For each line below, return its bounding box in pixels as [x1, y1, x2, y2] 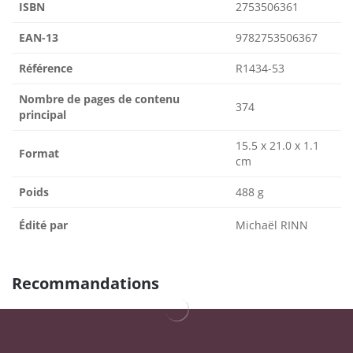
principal [19, 106, 66, 122]
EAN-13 [19, 29, 58, 45]
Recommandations [12, 272, 159, 294]
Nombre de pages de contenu [19, 91, 180, 106]
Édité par [19, 217, 68, 232]
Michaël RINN [236, 217, 308, 232]
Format [19, 145, 59, 161]
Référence [19, 60, 72, 76]
